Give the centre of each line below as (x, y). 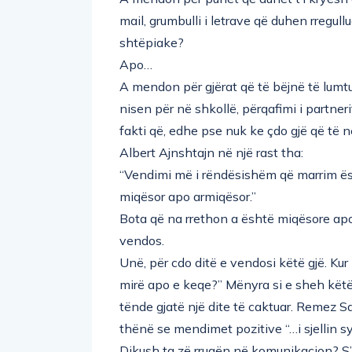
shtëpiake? (152, 42)
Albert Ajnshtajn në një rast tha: (211, 152)
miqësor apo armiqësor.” (188, 196)
